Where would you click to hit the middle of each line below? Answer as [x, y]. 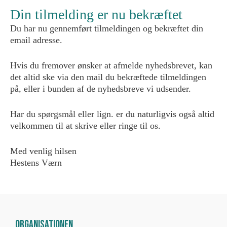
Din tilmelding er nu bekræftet [96, 14]
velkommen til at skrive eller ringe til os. [85, 126]
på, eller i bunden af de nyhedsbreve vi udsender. [101, 89]
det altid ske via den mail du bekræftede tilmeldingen [108, 77]
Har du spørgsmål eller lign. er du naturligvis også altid [112, 114]
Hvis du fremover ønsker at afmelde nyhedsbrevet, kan [111, 65]
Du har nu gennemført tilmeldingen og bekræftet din [107, 28]
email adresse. [36, 40]
